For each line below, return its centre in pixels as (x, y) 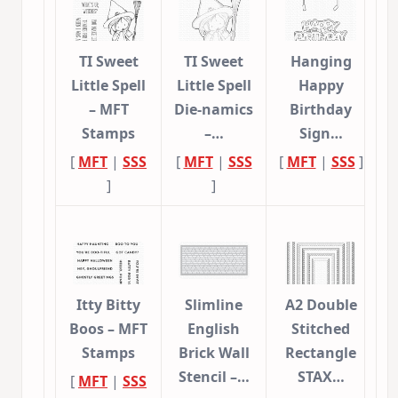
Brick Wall (214, 353)
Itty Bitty (108, 305)
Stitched (321, 329)
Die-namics (214, 110)
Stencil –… (214, 377)
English (214, 329)
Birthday (321, 110)
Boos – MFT (108, 329)
